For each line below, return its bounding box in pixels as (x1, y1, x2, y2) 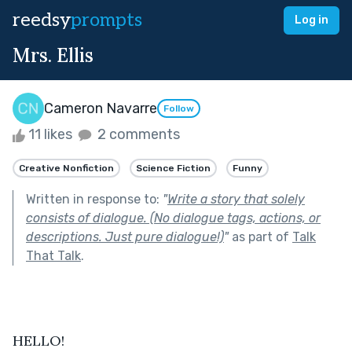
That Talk (26, 247, 81, 263)
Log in (295, 13, 328, 27)
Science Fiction (136, 162, 211, 174)
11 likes (25, 126, 75, 143)
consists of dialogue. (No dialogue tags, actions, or (26, 210, 321, 225)
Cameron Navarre (44, 99, 157, 117)
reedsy (13, 9, 71, 31)
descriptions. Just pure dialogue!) (26, 229, 224, 244)
